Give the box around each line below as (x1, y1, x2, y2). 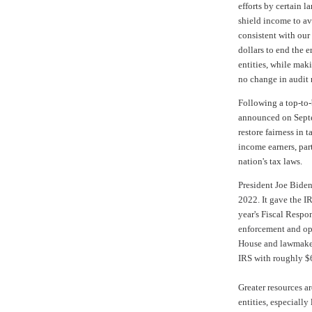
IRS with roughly (238, 252, 305, 263)
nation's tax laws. (238, 155, 302, 166)
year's (238, 208, 259, 219)
